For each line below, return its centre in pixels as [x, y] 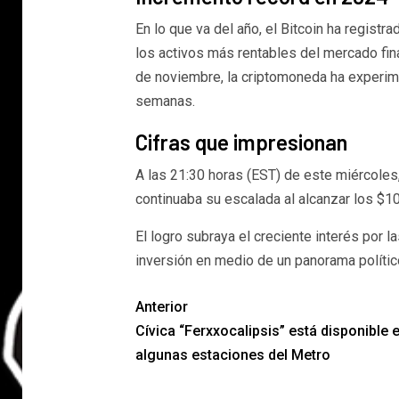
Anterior [161, 307]
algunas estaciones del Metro [232, 355]
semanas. [165, 101]
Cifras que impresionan [241, 142]
